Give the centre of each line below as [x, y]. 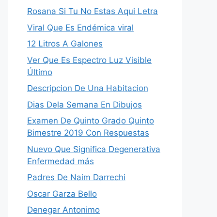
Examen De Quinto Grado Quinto [91, 121]
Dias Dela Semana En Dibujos [85, 104]
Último [40, 72]
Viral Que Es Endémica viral [80, 27]
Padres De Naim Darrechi [76, 177]
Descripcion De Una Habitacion [88, 88]
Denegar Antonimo [63, 210]
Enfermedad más [61, 161]
